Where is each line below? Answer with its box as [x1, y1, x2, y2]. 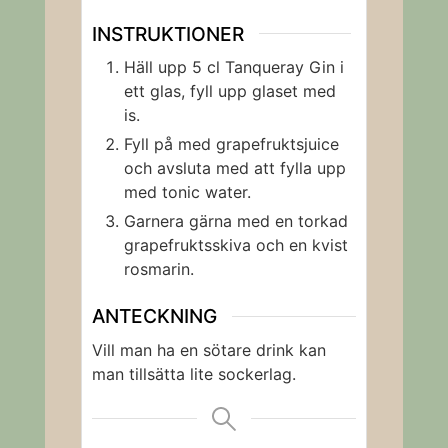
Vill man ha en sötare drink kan [91, 339, 326, 360]
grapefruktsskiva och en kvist [123, 235, 348, 256]
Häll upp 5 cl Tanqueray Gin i [123, 57, 344, 78]
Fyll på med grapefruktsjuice [123, 134, 339, 155]
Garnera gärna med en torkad [123, 211, 348, 232]
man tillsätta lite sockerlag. [91, 363, 296, 384]
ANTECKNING [91, 304, 217, 329]
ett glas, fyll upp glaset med [123, 81, 336, 102]
